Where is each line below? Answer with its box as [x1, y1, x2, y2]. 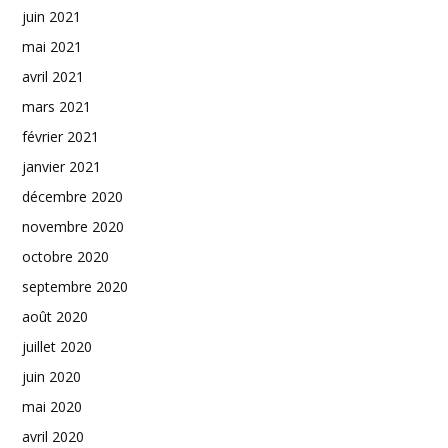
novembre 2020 [22, 216, 124, 236]
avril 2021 [22, 66, 84, 86]
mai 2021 [22, 36, 82, 56]
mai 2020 [22, 396, 82, 416]
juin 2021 [22, 6, 81, 26]
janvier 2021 [22, 156, 101, 176]
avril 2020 [22, 426, 84, 446]
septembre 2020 [22, 276, 128, 296]
